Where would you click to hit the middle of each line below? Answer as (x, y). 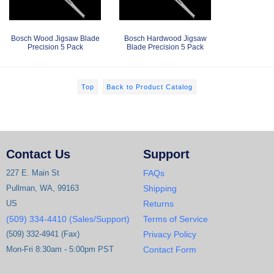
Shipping (160, 188)
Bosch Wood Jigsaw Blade (55, 38)
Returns (158, 203)
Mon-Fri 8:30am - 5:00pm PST (60, 249)
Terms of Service (176, 219)
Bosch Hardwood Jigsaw (165, 38)
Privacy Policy (170, 234)
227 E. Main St (33, 172)
